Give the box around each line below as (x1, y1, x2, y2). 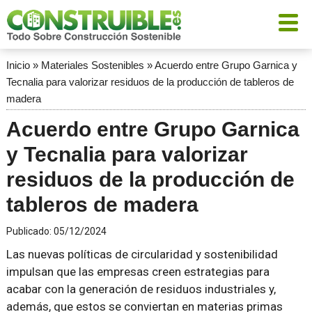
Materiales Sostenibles (40, 59, 144, 71)
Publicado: (6, 226, 54, 237)
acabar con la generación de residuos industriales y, (6, 282, 276, 296)
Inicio (6, 59, 30, 71)
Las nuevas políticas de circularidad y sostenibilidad (6, 247, 278, 261)
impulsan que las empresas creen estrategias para (6, 265, 270, 279)
